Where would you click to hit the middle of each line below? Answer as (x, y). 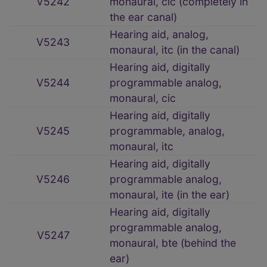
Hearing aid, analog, (159, 35)
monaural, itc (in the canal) (175, 50)
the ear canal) (143, 17)
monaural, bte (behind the (173, 243)
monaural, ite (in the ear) (170, 195)
